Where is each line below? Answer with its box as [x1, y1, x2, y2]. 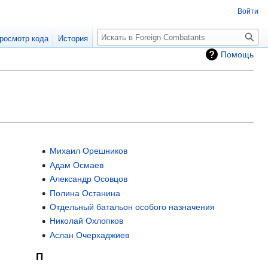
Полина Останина [49, 188, 120, 198]
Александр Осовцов [49, 174, 127, 184]
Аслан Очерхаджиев [49, 230, 129, 240]
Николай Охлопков [49, 216, 123, 226]
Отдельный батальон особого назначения [49, 202, 215, 212]
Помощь [221, 50, 254, 59]
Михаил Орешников [49, 146, 127, 156]
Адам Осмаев [49, 160, 103, 170]
